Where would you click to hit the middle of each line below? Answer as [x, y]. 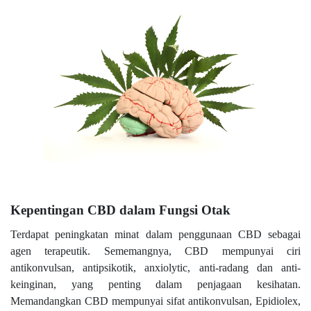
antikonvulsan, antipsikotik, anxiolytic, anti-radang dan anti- [155, 268]
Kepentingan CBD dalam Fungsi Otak [120, 210]
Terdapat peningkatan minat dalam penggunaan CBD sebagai [155, 235]
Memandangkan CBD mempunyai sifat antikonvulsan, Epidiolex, [155, 301]
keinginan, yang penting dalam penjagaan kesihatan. [155, 285]
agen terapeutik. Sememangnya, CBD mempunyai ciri [155, 251]
